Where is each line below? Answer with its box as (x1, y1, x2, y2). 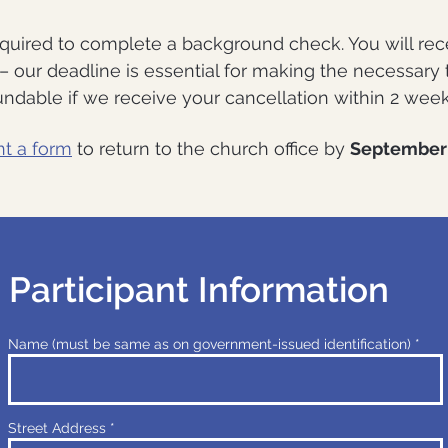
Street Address (8, 420, 106, 436)
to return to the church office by (72, 138, 350, 159)
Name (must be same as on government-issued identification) (8, 336, 411, 352)
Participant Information (9, 269, 389, 310)
